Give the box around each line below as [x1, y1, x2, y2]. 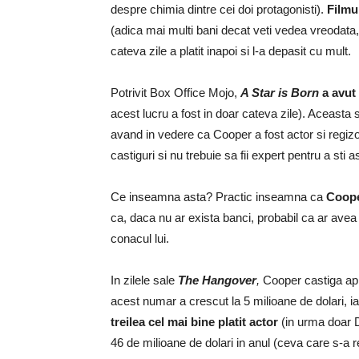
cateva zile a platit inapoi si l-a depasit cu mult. [111, 44, 351, 58]
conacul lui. [111, 232, 169, 245]
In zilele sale [111, 273, 178, 287]
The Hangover [178, 273, 256, 287]
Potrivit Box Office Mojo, [111, 86, 240, 99]
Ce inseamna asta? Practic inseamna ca [111, 190, 326, 204]
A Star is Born [240, 86, 319, 99]
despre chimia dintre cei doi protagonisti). [111, 2, 327, 16]
